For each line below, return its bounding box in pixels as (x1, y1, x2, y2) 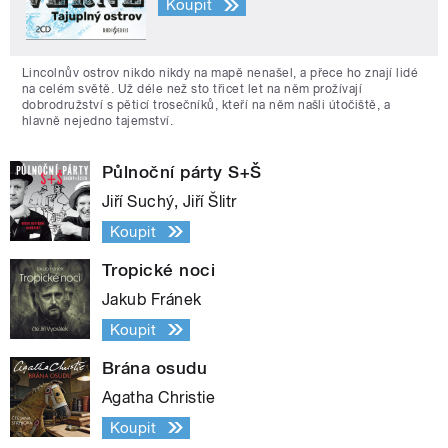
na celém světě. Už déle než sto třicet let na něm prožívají (22, 81, 363, 96)
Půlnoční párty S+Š (102, 161, 262, 182)
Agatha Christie (102, 387, 216, 407)
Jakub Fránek (102, 289, 202, 309)
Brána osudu (102, 357, 208, 378)
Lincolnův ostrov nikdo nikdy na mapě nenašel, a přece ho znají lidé (22, 65, 419, 80)
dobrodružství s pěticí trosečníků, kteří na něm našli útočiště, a (22, 97, 391, 112)
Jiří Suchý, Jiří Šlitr (102, 191, 237, 211)
